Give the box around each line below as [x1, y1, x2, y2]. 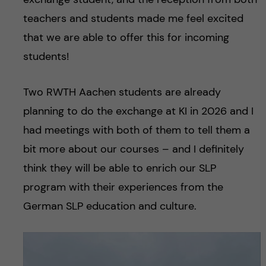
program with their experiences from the [23, 180, 223, 195]
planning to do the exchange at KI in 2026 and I [23, 104, 254, 119]
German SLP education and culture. [23, 199, 197, 214]
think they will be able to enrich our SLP [23, 161, 216, 176]
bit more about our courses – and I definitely [23, 142, 244, 157]
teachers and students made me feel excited [23, 11, 243, 26]
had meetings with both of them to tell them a [23, 123, 250, 138]
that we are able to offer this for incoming [23, 30, 229, 45]
